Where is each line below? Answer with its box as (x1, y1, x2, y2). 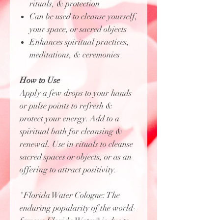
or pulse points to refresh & (20, 101, 112, 111)
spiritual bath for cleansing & (20, 126, 122, 137)
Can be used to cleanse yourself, (29, 11, 137, 22)
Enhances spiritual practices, (29, 37, 129, 48)
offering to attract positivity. (20, 165, 117, 175)
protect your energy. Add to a (20, 113, 119, 124)
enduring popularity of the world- (20, 203, 136, 214)
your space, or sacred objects (29, 24, 127, 35)
